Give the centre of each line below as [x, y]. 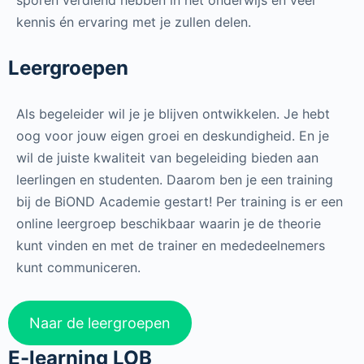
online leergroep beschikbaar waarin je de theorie [169, 223]
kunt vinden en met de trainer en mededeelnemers [171, 245]
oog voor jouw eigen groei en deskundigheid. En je [173, 136]
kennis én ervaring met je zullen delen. [134, 22]
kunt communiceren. [78, 267]
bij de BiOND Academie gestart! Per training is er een [180, 201]
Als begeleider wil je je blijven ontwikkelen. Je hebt [173, 114]
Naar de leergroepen [100, 323]
